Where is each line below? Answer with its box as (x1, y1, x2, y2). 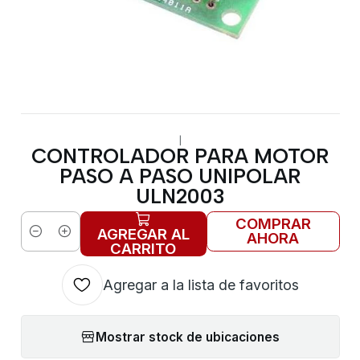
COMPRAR (235, 215, 311, 234)
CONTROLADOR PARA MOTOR (31, 143, 329, 168)
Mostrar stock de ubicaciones (96, 329, 280, 345)
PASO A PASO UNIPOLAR (59, 163, 301, 188)
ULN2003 (135, 183, 225, 208)
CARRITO (110, 239, 177, 259)
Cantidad (20, 233, 72, 249)
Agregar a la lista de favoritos (102, 276, 299, 293)
